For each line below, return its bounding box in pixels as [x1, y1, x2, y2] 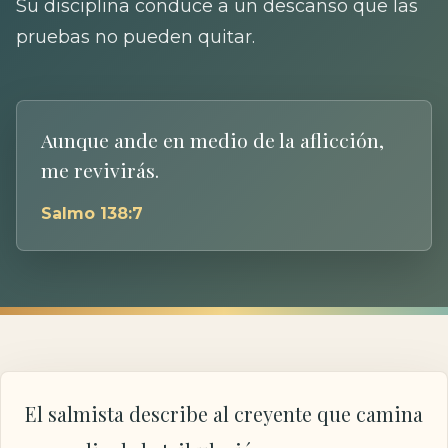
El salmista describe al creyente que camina [25, 400, 423, 427]
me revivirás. [41, 156, 159, 183]
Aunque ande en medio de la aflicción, [41, 126, 384, 153]
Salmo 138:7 [41, 203, 143, 223]
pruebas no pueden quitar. [16, 25, 255, 47]
